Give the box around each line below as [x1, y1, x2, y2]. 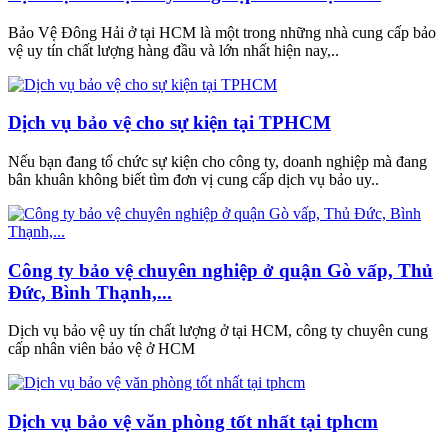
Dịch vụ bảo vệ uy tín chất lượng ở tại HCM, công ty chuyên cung [8, 322, 428, 340]
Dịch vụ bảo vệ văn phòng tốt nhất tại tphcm [8, 411, 378, 433]
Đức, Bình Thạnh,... [8, 281, 172, 303]
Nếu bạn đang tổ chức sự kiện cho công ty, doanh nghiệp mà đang [8, 152, 427, 170]
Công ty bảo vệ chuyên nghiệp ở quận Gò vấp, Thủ [8, 259, 433, 281]
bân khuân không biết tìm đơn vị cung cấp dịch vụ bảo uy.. [8, 170, 379, 188]
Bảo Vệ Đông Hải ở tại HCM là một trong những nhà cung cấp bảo [8, 23, 436, 41]
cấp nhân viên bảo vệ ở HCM [8, 340, 195, 358]
